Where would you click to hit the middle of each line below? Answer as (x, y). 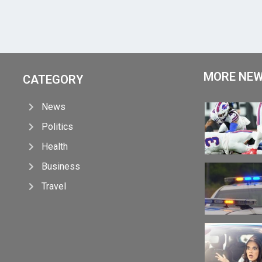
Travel (54, 186)
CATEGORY (53, 79)
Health (55, 146)
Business (61, 166)
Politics (58, 126)
